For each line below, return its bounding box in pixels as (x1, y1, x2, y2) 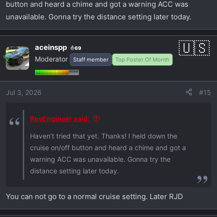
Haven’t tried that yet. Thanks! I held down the (30, 131, 177, 140)
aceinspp (35, 42, 67, 52)
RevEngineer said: (30, 114, 90, 123)
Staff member (73, 56, 108, 63)
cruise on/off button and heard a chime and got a (30, 143, 186, 152)
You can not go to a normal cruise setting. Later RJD (6, 192, 183, 201)
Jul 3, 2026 (6, 88, 42, 96)
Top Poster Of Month (115, 56, 170, 63)
